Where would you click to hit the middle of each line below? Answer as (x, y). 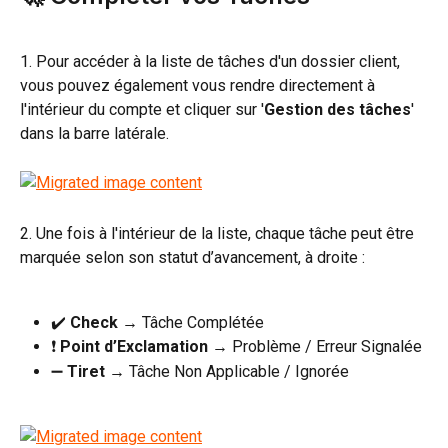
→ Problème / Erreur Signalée (315, 347)
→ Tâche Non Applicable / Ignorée (227, 371)
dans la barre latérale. (94, 134)
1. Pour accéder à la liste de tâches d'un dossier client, (212, 62)
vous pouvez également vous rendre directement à (199, 86)
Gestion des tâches (337, 110)
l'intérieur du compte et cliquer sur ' (142, 110)
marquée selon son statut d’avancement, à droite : (192, 258)
